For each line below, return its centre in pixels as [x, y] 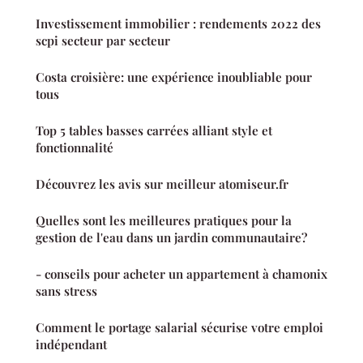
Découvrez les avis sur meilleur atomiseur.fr [162, 184]
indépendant [71, 344]
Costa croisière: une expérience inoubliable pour [174, 77]
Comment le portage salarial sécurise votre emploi [179, 327]
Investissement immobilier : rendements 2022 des [178, 23]
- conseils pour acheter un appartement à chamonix [181, 273]
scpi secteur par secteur [103, 40]
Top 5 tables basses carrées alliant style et [154, 130]
